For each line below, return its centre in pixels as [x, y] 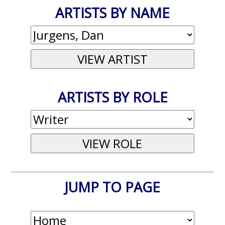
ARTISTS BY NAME [113, 13]
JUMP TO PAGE [113, 187]
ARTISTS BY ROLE [113, 97]
